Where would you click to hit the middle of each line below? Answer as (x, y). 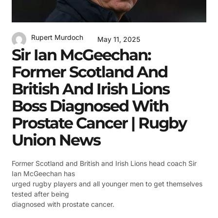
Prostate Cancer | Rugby (99, 123)
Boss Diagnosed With (90, 106)
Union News (56, 140)
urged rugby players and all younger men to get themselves (107, 183)
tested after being (40, 194)
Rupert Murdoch (57, 37)
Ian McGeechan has (43, 173)
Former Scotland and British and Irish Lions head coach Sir (104, 163)
